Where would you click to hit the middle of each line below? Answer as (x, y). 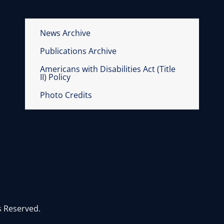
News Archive (65, 33)
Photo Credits (66, 95)
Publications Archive (78, 51)
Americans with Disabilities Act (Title (107, 69)
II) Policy (55, 77)
